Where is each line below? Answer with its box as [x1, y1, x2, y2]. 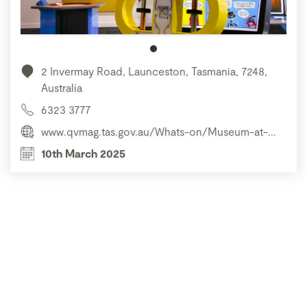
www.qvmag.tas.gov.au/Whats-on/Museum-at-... [41, 125, 276, 138]
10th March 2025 [41, 147, 125, 160]
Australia [41, 81, 82, 95]
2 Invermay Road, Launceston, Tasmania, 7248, [41, 64, 267, 78]
